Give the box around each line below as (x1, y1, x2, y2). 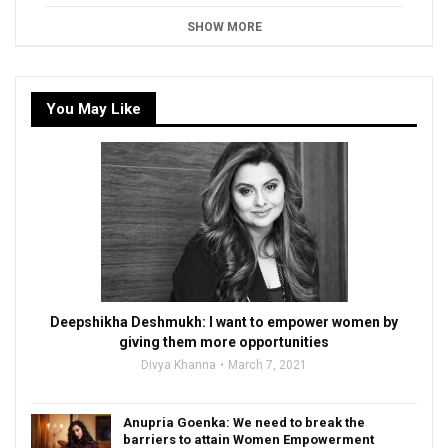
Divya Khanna (141, 358, 216, 373)
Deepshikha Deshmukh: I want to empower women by (50, 314, 398, 331)
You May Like (46, 100, 141, 119)
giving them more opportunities (119, 334, 329, 351)
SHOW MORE (186, 20, 262, 35)
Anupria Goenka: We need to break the (123, 415, 365, 431)
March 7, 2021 (228, 358, 307, 373)
